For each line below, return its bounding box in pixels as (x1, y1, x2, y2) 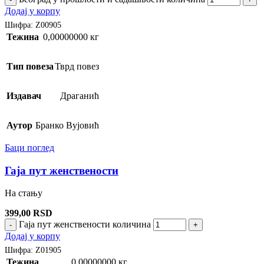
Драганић (60, 90, 99, 101)
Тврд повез (55, 61, 99, 71)
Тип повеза (6, 61, 54, 71)
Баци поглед (5, 142, 54, 153)
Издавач (6, 90, 41, 101)
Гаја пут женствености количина (19, 219, 151, 230)
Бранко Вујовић (35, 120, 99, 130)
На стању (5, 188, 42, 199)
